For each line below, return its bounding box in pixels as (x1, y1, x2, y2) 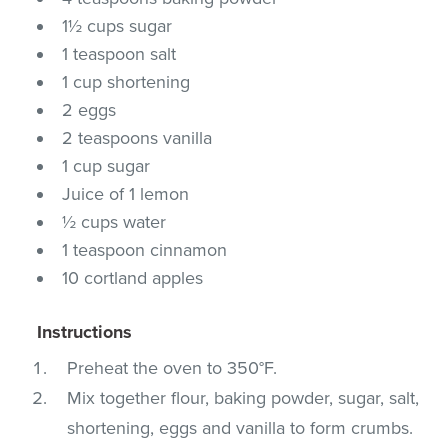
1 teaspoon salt (62, 42, 177, 65)
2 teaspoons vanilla (62, 126, 213, 149)
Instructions (37, 320, 133, 343)
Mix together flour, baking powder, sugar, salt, (67, 386, 420, 409)
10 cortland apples (62, 266, 204, 289)
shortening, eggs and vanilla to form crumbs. (67, 416, 414, 439)
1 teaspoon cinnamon (62, 238, 228, 261)
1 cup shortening (62, 70, 191, 93)
